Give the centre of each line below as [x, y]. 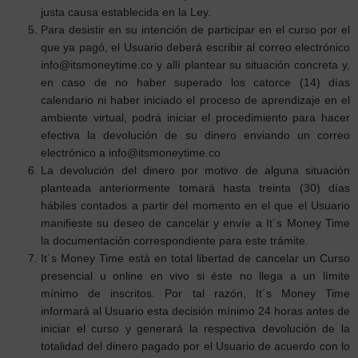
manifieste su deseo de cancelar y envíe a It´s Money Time [195, 224]
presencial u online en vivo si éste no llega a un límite [195, 276]
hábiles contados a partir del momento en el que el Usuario [195, 206]
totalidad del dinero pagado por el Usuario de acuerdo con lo [195, 347]
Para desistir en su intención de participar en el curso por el [195, 30]
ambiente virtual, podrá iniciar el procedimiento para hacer [195, 118]
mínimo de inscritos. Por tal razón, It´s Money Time [195, 294]
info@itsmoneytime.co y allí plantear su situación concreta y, [195, 66]
